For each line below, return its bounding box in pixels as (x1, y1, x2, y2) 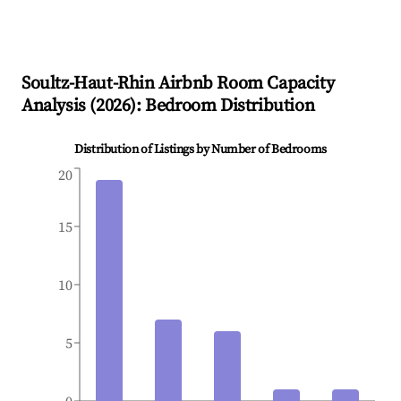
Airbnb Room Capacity (154, 73, 335, 96)
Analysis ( (21, 95, 96, 118)
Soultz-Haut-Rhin (21, 73, 155, 96)
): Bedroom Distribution (130, 95, 315, 118)
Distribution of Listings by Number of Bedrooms (74, 141, 327, 158)
